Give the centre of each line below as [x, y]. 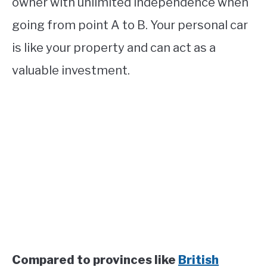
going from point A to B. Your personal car [130, 25]
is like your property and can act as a [114, 48]
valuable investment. [72, 71]
